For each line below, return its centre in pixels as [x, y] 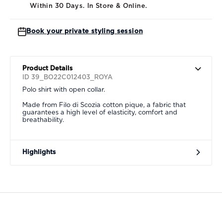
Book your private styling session [85, 31]
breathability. [43, 120]
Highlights [39, 152]
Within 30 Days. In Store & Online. [89, 6]
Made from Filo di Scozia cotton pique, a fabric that [104, 105]
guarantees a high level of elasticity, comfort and [100, 112]
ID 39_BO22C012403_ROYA [67, 77]
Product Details [48, 68]
